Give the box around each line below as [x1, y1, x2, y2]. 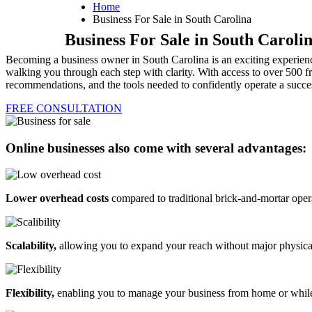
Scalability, [6, 240, 56, 252]
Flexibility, [6, 287, 54, 299]
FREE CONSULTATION [6, 102, 122, 114]
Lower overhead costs [6, 192, 109, 205]
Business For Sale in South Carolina [93, 13, 251, 25]
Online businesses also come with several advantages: [6, 140, 306, 155]
